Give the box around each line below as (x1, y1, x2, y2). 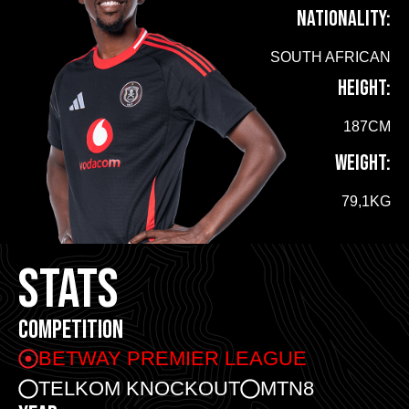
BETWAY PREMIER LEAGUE (38, 347, 307, 371)
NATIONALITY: (297, 5, 391, 32)
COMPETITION (18, 315, 123, 346)
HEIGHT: (338, 74, 391, 101)
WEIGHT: (335, 150, 391, 177)
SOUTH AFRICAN (270, 48, 391, 65)
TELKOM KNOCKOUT (38, 377, 240, 401)
